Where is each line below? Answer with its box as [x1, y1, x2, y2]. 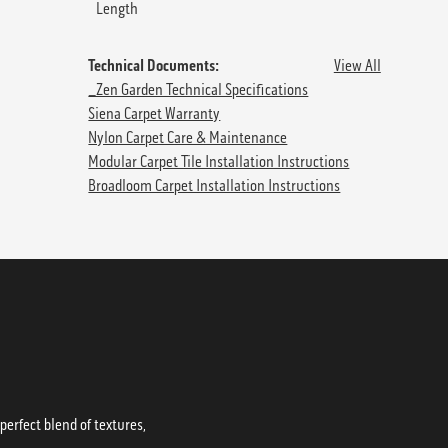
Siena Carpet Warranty [88, 103, 221, 123]
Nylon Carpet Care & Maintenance [88, 127, 288, 147]
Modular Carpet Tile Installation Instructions [88, 151, 350, 171]
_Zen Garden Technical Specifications [88, 79, 309, 99]
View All [333, 55, 381, 75]
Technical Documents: [88, 55, 220, 75]
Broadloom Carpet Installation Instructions [88, 175, 341, 195]
